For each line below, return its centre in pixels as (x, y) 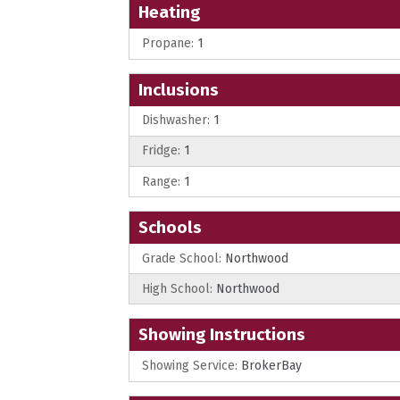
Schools (170, 228)
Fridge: (161, 151)
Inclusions (179, 89)
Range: (161, 181)
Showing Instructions (222, 335)
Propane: (168, 43)
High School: (177, 288)
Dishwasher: (176, 121)
